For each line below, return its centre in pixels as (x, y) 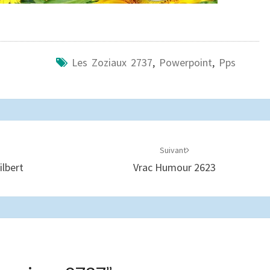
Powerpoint (185, 62)
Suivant (173, 150)
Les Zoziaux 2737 (112, 62)
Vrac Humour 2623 (175, 167)
